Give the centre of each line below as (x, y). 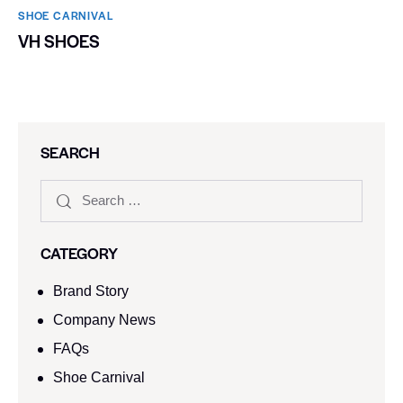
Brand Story (91, 291)
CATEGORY (79, 252)
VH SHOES (59, 40)
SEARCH (70, 152)
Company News (105, 319)
